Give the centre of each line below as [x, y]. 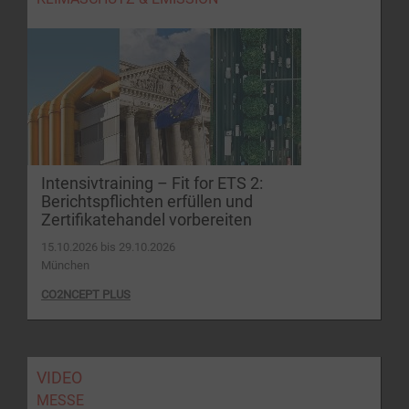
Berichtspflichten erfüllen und [147, 201]
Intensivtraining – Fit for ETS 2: [152, 183]
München [65, 265]
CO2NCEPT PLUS [86, 294]
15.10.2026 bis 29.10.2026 [108, 246]
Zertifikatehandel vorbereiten [147, 220]
